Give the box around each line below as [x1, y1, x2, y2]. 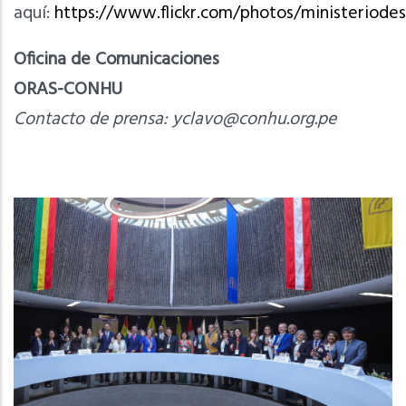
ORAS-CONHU [14, 74, 122, 104]
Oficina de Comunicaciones [14, 44, 219, 74]
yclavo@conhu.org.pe [172, 104, 336, 134]
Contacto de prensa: [14, 104, 172, 134]
